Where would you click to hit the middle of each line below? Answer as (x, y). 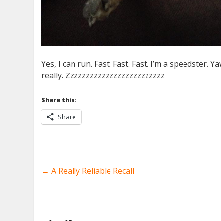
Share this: (59, 100)
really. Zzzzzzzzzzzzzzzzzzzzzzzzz (103, 75)
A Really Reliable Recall (92, 171)
